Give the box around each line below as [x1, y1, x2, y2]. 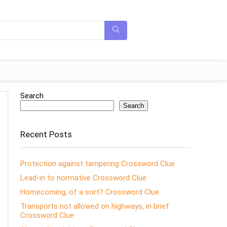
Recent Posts [20, 129, 72, 139]
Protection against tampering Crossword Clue [20, 159, 175, 168]
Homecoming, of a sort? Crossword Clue [20, 187, 159, 197]
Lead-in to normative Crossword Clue [20, 173, 146, 182]
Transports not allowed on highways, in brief [20, 202, 169, 211]
